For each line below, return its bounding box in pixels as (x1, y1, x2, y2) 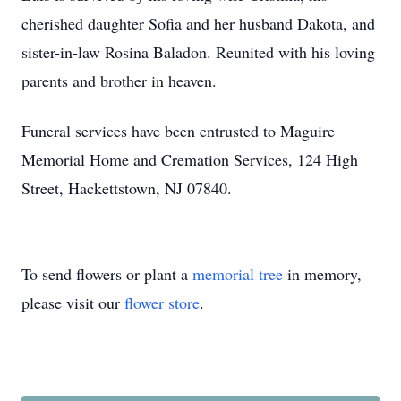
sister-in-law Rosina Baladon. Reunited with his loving (21, 41, 375, 63)
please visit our (21, 292, 124, 313)
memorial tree (192, 263, 283, 285)
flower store (124, 292, 200, 313)
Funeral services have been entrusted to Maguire (21, 120, 335, 141)
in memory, (283, 263, 362, 285)
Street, (21, 177, 68, 199)
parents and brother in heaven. (21, 70, 217, 91)
